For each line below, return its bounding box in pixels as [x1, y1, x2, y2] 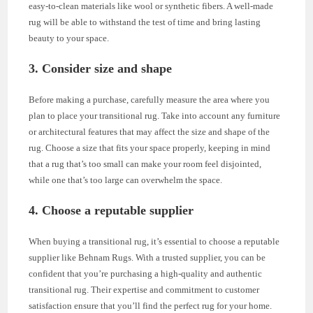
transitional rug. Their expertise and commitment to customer [29, 284, 260, 295]
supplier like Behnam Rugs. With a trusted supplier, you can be [29, 252, 266, 263]
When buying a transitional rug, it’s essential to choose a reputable [29, 235, 280, 247]
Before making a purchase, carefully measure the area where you [29, 94, 270, 105]
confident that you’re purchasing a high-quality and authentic [29, 268, 263, 279]
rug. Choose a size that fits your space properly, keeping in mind [29, 142, 271, 153]
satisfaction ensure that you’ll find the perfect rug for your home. [29, 300, 272, 311]
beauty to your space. [29, 32, 110, 43]
